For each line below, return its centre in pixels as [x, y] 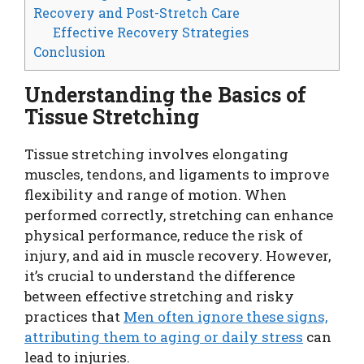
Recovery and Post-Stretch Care [136, 13]
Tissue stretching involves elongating [156, 154]
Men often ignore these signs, [225, 317]
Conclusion [69, 52]
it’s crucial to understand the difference [160, 276]
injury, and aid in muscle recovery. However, [178, 256]
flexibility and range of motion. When [156, 195]
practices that [74, 317]
